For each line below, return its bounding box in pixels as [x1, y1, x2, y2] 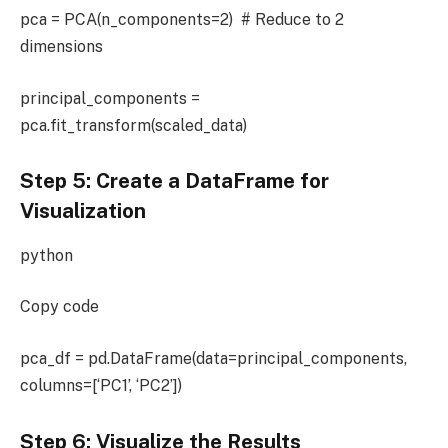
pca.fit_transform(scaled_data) [20, 115, 247, 135]
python [20, 245, 73, 265]
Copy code [20, 297, 99, 317]
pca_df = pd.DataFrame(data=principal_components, [20, 348, 407, 368]
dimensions [20, 37, 103, 57]
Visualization [20, 199, 146, 224]
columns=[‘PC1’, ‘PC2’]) [20, 375, 182, 395]
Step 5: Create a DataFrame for [20, 169, 329, 194]
